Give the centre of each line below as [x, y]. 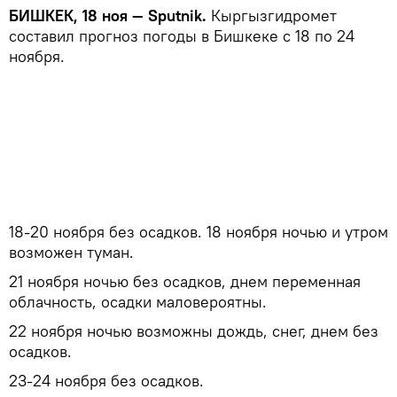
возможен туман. [71, 253]
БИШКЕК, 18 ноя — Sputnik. [110, 16]
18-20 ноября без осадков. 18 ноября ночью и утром [198, 232]
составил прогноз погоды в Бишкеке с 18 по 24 [182, 36]
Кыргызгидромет [274, 16]
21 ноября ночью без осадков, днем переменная [185, 282]
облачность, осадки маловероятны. [138, 302]
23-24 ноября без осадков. [106, 381]
